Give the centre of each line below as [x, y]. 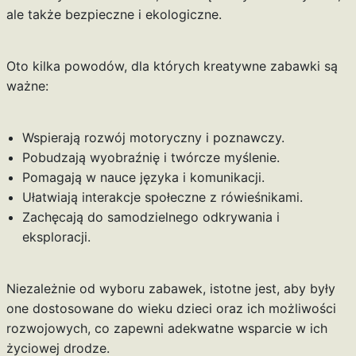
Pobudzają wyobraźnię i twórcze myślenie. [151, 158]
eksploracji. [56, 237]
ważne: [27, 86]
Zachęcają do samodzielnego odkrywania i [151, 217]
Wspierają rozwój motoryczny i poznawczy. [153, 138]
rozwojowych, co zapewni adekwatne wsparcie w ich [166, 329]
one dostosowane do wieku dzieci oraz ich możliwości [171, 309]
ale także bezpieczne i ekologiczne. [114, 15]
